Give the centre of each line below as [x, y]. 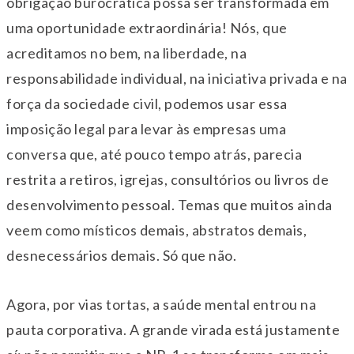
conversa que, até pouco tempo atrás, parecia [154, 154]
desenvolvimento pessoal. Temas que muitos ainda [169, 205]
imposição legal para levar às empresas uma [146, 129]
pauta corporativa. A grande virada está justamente [173, 330]
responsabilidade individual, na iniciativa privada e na [177, 79]
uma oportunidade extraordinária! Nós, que [147, 28]
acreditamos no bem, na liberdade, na [126, 53]
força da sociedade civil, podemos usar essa [147, 104]
